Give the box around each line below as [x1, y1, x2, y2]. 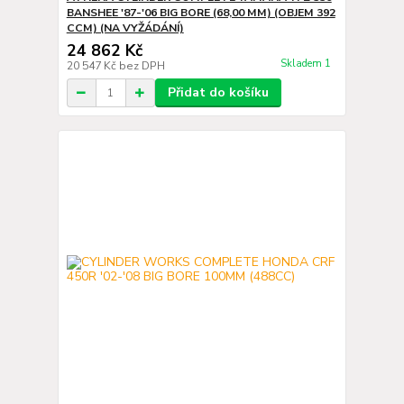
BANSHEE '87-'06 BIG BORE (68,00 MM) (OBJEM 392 [66, 5, 335, 20]
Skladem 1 [280, 57, 334, 71]
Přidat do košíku [167, 84, 269, 101]
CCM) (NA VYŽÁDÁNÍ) [66, 21, 184, 35]
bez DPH [118, 59, 165, 73]
